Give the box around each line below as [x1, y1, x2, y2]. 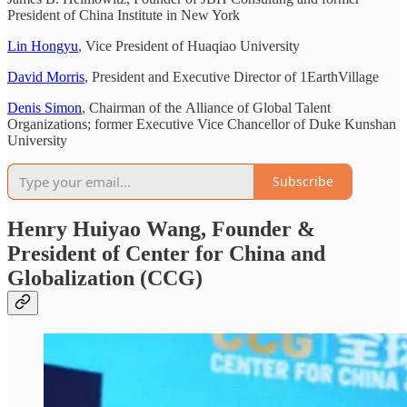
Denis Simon [7, 99, 82, 115]
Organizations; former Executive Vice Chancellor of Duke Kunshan [7, 115, 396, 132]
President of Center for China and [7, 242, 325, 266]
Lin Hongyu [7, 37, 78, 54]
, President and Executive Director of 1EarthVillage [84, 68, 379, 84]
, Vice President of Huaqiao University [78, 37, 300, 54]
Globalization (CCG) [7, 266, 203, 291]
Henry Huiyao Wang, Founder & [7, 217, 315, 242]
